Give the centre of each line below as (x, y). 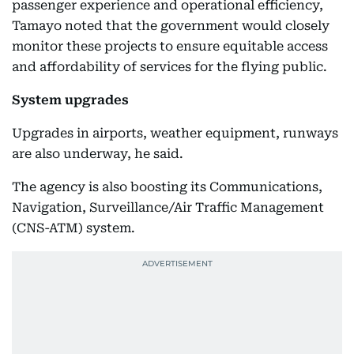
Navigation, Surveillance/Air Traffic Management (168, 207)
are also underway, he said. (98, 154)
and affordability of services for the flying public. (169, 67)
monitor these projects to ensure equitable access (170, 46)
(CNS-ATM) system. (73, 228)
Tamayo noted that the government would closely (171, 26)
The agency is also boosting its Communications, (167, 187)
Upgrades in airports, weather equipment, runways (175, 133)
